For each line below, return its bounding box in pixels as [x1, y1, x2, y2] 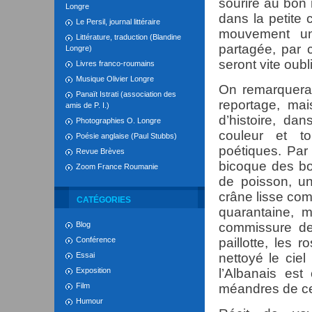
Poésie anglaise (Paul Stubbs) [76, 132, 177, 140]
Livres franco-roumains [76, 59, 155, 68]
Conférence [76, 235, 116, 244]
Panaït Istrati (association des [76, 90, 176, 98]
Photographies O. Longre [76, 116, 161, 125]
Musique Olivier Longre [76, 75, 154, 83]
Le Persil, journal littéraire [76, 17, 160, 26]
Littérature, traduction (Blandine [76, 33, 181, 41]
